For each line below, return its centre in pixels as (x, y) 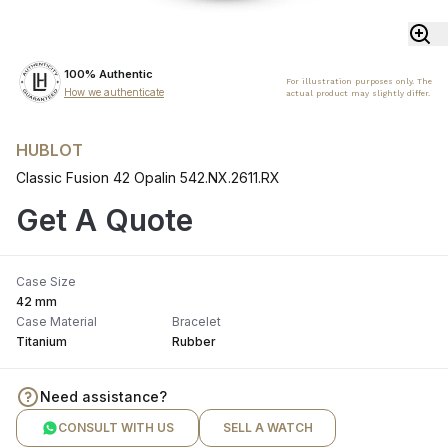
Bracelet (196, 322)
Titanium (41, 342)
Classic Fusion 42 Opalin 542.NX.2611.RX (148, 178)
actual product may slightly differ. (358, 94)
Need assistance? (103, 397)
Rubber (194, 342)
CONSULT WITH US (115, 428)
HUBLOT (49, 150)
